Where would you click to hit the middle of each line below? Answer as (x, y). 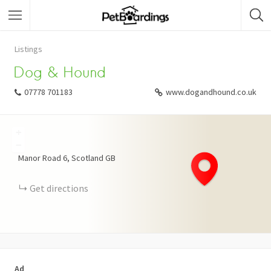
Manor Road (40, 158)
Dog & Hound (60, 72)
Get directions (59, 188)
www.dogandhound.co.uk (211, 92)
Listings (28, 49)
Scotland (87, 158)
